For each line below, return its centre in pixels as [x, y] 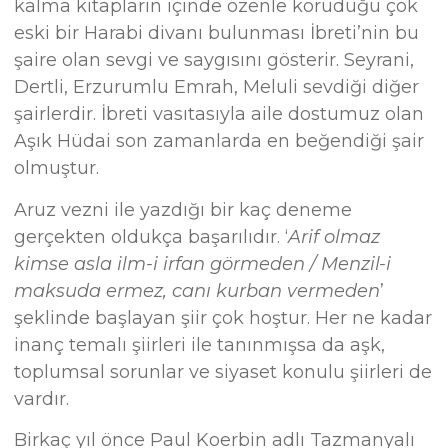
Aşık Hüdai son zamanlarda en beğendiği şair [219, 141]
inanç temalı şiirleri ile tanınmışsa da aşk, [200, 344]
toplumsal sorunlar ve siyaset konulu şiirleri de [223, 371]
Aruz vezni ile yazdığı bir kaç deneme [183, 209]
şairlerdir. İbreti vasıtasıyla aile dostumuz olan [219, 114]
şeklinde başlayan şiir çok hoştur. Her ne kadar [223, 317]
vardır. [42, 398]
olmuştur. [57, 168]
